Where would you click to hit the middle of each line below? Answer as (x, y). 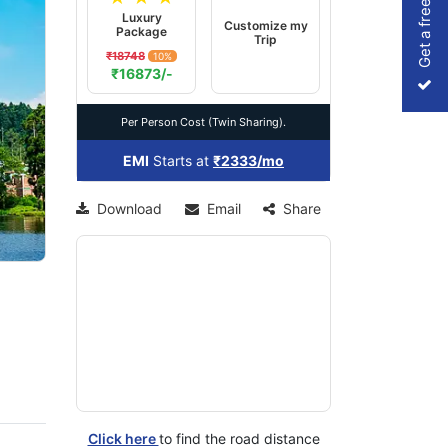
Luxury (141, 17)
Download (129, 208)
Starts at (181, 160)
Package (141, 31)
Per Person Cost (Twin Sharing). (203, 122)
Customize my (265, 25)
